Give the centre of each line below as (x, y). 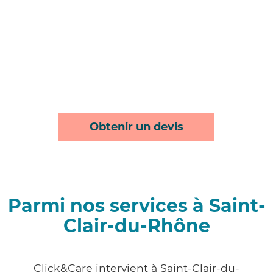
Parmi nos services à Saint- (136, 206)
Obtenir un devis (136, 127)
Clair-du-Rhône (136, 226)
